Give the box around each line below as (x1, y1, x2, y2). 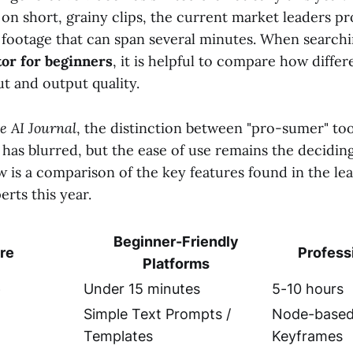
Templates (84, 327, 153, 344)
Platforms (143, 255, 210, 272)
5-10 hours (272, 280, 344, 297)
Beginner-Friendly (113, 232, 239, 250)
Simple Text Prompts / (84, 305, 231, 322)
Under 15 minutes (84, 280, 200, 297)
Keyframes (272, 327, 343, 344)
